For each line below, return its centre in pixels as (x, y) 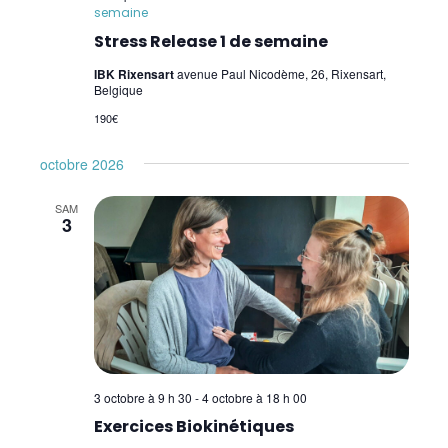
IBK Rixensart (135, 74)
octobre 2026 (81, 164)
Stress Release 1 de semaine (210, 42)
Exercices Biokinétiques (193, 426)
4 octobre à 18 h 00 (254, 397)
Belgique (118, 90)
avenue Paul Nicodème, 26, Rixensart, (281, 74)
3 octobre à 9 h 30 (142, 397)
